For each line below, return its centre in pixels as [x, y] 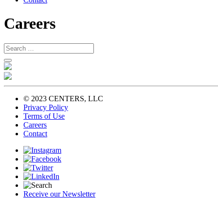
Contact [35, 133]
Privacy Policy [46, 107]
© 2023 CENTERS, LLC [63, 98]
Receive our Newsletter [59, 194]
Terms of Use [44, 116]
